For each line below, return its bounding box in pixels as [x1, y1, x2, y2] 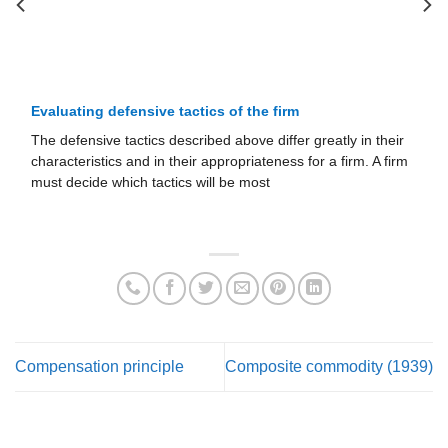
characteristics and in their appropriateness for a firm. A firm [31, 153, 409, 169]
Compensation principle [15, 358, 184, 376]
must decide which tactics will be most [31, 174, 271, 190]
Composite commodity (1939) [225, 358, 433, 376]
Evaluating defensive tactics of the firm [31, 103, 300, 119]
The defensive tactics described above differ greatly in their [31, 132, 405, 148]
